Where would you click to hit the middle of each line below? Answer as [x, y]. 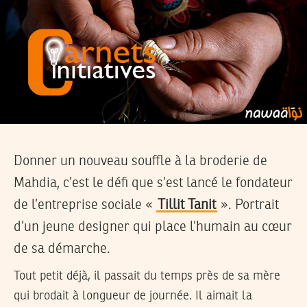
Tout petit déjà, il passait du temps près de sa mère [147, 277]
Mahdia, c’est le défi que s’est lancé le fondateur [153, 183]
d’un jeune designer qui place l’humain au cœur [153, 227]
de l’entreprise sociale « [85, 205]
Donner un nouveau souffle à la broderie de [140, 161]
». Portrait [248, 205]
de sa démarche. [62, 249]
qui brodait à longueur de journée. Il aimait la [133, 296]
